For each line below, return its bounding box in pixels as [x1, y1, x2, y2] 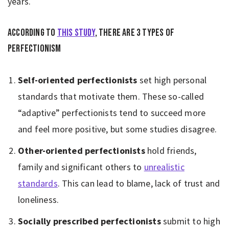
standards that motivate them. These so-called [18, 90, 204, 102]
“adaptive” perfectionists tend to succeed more [18, 106, 206, 119]
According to [8, 26, 57, 39]
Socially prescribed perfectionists [18, 215, 163, 227]
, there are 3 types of [95, 26, 175, 39]
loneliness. [18, 193, 59, 205]
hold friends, [147, 144, 197, 156]
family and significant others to [18, 161, 144, 173]
